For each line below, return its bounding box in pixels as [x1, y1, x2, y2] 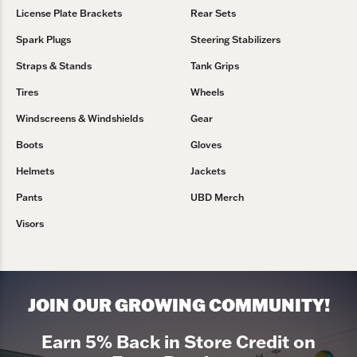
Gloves [190, 139, 222, 151]
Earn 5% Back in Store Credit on [41, 330, 316, 354]
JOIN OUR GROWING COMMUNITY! [27, 293, 330, 317]
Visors [16, 218, 44, 230]
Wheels [190, 86, 224, 99]
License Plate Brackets [16, 7, 122, 20]
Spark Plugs [16, 33, 71, 46]
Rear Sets [190, 7, 236, 20]
